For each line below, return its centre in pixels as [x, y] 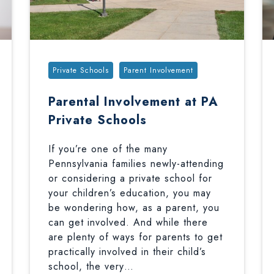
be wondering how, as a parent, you [134, 208]
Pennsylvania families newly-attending [136, 164]
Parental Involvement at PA [133, 102]
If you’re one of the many [108, 149]
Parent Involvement [158, 70]
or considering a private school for [130, 178]
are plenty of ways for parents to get [135, 237]
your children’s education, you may [129, 193]
